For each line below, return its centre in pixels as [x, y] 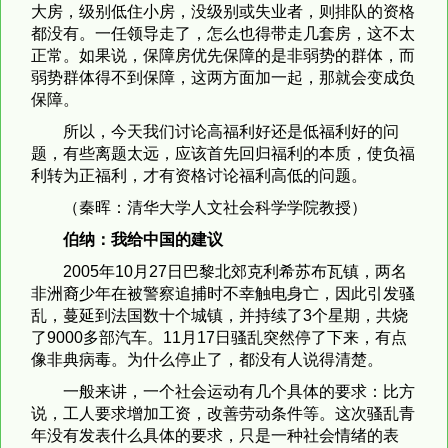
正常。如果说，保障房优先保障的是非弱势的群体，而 [223, 55]
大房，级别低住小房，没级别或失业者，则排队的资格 [223, 11]
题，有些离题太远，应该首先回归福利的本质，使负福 [223, 153]
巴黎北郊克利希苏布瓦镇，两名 [295, 271]
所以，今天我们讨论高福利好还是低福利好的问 [231, 131]
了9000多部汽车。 [97, 337]
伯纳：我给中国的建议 [143, 239]
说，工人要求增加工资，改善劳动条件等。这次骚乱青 [223, 413]
